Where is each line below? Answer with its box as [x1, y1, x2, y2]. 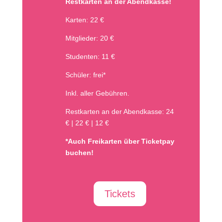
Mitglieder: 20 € [65, 34, 114, 42]
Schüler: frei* [65, 71, 106, 79]
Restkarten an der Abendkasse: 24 [65, 108, 174, 115]
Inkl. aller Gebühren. [65, 89, 129, 97]
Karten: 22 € [65, 16, 104, 24]
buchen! [65, 149, 94, 157]
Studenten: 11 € [65, 53, 115, 60]
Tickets [105, 188, 136, 199]
